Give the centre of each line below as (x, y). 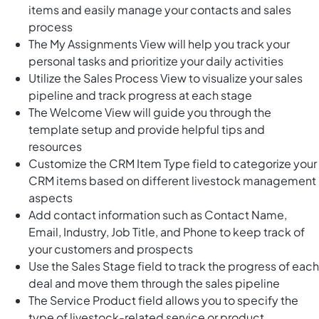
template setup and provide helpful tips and (147, 130)
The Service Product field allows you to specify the (163, 300)
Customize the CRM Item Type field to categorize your (173, 164)
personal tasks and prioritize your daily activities (156, 61)
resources (55, 147)
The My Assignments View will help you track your (159, 44)
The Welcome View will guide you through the (150, 113)
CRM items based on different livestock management (172, 181)
